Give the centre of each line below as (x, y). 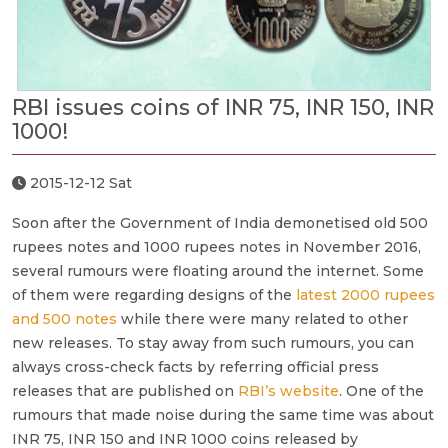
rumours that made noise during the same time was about (223, 415)
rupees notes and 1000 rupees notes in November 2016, (216, 247)
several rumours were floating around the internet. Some (218, 271)
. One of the (381, 391)
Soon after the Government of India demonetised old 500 (220, 223)
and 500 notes (64, 319)
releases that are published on (125, 391)
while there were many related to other (262, 319)
